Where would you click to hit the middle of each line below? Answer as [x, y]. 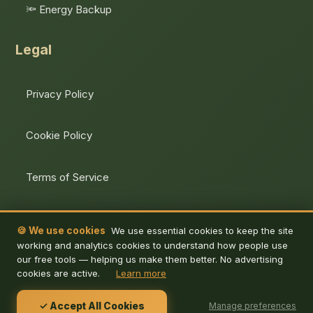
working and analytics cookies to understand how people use [152, 245]
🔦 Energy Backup [69, 9]
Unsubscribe [57, 218]
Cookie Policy [59, 135]
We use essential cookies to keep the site [199, 231]
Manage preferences [253, 306]
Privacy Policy [60, 94]
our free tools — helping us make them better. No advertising [150, 259]
